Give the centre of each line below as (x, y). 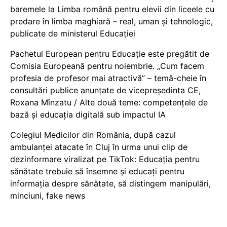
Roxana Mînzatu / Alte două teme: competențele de (109, 102)
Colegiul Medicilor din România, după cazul (93, 135)
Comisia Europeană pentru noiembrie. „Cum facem (107, 66)
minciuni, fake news (48, 195)
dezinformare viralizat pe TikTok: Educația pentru (105, 159)
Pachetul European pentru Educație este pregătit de (110, 53)
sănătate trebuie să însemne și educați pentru (97, 171)
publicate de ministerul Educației (73, 33)
